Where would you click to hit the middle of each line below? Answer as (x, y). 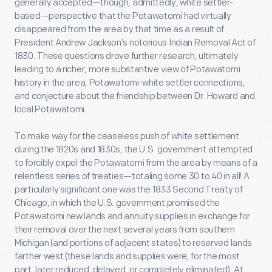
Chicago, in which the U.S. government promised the (117, 203)
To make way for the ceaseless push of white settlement (127, 137)
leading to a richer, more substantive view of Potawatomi (127, 70)
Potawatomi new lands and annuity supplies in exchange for (132, 217)
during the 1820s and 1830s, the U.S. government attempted (134, 150)
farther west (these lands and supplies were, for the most (127, 257)
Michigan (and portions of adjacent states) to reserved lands (134, 243)
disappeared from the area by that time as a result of (120, 30)
